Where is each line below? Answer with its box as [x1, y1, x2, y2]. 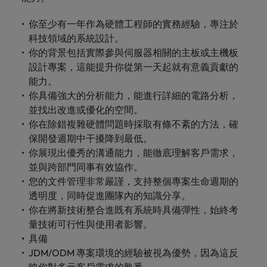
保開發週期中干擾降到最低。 [29, 132, 153, 144]
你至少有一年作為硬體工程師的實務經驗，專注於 [29, 18, 238, 30]
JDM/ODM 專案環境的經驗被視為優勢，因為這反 [29, 247, 238, 259]
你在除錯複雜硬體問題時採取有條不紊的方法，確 [29, 118, 238, 130]
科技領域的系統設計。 [29, 32, 124, 44]
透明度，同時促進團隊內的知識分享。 [29, 190, 191, 201]
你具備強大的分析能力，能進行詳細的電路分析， [29, 89, 238, 101]
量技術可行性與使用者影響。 [29, 218, 153, 230]
